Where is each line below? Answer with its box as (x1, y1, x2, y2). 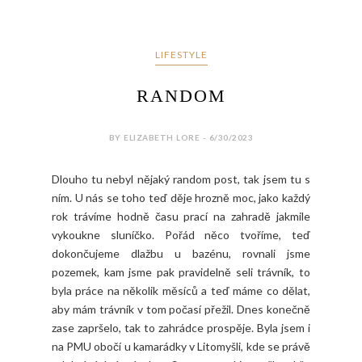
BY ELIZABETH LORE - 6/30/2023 (108, 133, 254, 143)
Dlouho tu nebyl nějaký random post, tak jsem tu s (52, 172, 310, 187)
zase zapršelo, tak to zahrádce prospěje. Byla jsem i (52, 321, 310, 335)
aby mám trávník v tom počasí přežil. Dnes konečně (52, 302, 310, 317)
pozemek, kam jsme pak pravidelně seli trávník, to (52, 265, 310, 280)
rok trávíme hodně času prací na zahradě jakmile (52, 209, 310, 224)
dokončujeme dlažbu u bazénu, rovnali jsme (52, 246, 310, 261)
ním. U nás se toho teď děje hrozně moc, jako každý (52, 191, 310, 205)
